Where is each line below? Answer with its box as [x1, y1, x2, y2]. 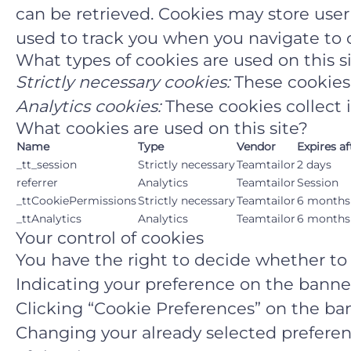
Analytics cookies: [16, 96, 161, 116]
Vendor [237, 139, 276, 154]
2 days [297, 157, 331, 172]
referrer [16, 175, 58, 190]
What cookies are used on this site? [16, 118, 308, 138]
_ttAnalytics [16, 212, 81, 226]
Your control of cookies [16, 228, 204, 248]
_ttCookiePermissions [16, 194, 136, 208]
